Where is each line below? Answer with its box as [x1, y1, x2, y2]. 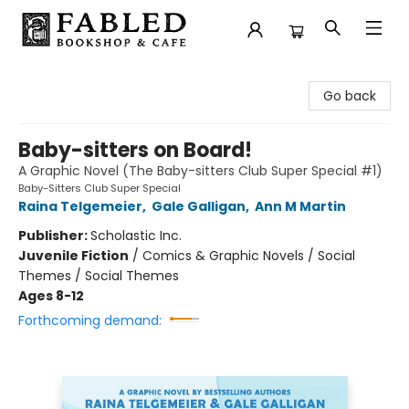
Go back [323, 87, 376, 105]
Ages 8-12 [18, 287, 84, 305]
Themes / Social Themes [18, 267, 179, 285]
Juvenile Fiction [18, 246, 129, 265]
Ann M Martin [255, 197, 346, 215]
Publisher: [18, 226, 90, 245]
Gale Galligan [152, 197, 246, 215]
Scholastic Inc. [90, 226, 182, 245]
